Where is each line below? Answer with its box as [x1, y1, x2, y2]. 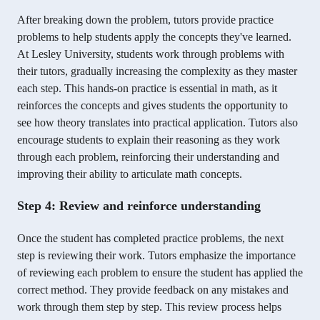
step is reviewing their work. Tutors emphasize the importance [17, 249, 296, 262]
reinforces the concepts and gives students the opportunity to [17, 99, 288, 112]
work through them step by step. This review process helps [17, 301, 281, 314]
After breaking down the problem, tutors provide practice [17, 14, 274, 26]
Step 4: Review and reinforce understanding [17, 199, 261, 214]
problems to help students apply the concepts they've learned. [17, 31, 291, 44]
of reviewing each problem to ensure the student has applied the [17, 266, 303, 279]
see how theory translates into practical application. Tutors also [17, 116, 298, 129]
